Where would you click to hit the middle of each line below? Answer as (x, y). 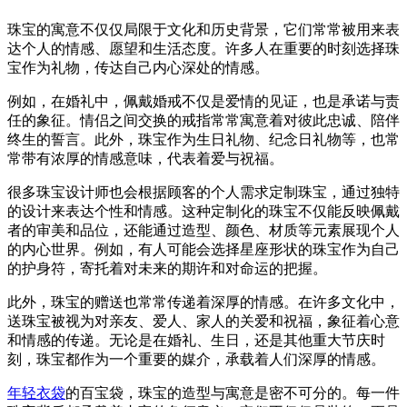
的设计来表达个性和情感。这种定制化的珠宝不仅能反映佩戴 (203, 211)
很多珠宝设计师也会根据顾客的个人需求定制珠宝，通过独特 (203, 192)
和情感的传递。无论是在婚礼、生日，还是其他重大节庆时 (196, 340)
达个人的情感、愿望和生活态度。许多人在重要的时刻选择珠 (203, 48)
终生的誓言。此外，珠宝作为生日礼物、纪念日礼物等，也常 (203, 139)
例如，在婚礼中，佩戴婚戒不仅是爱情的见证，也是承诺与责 (203, 101)
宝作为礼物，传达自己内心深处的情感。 (138, 67)
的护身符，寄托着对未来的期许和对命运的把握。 (167, 268)
